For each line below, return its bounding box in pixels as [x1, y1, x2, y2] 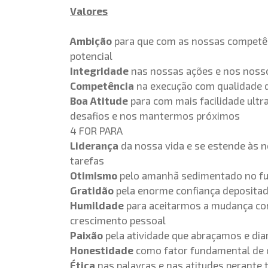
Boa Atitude [70, 95, 128, 106]
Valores [70, 5, 108, 17]
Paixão [70, 229, 105, 241]
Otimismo [70, 169, 117, 181]
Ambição [70, 35, 112, 47]
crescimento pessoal [70, 214, 166, 226]
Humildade [70, 199, 124, 211]
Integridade [70, 65, 129, 77]
